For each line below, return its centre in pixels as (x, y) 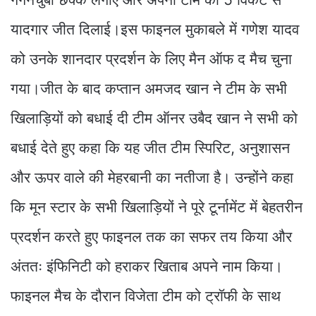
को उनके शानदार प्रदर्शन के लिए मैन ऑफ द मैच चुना (151, 59)
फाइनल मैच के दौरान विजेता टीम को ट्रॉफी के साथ (146, 296)
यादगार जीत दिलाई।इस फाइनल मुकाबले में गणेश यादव (155, 30)
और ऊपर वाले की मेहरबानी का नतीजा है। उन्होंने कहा (152, 178)
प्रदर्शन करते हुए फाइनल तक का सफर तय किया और (151, 237)
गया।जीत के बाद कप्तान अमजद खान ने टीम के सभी (149, 89)
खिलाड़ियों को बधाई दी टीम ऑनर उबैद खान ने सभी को (154, 119)
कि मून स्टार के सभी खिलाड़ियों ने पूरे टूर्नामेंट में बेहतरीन (157, 207)
